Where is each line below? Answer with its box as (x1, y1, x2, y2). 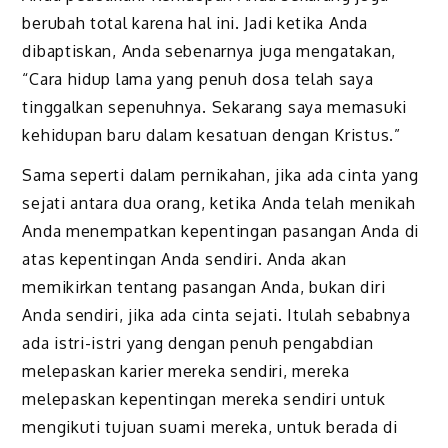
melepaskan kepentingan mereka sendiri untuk (22, 389, 386, 410)
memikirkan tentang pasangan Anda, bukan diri (22, 277, 386, 298)
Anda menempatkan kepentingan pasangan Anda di (22, 221, 419, 242)
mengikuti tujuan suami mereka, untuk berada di (22, 417, 398, 438)
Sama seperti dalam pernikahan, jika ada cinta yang (22, 165, 419, 186)
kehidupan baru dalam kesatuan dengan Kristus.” (22, 124, 401, 145)
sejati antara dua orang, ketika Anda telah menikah (22, 193, 416, 214)
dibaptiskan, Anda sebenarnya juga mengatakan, (22, 40, 396, 61)
